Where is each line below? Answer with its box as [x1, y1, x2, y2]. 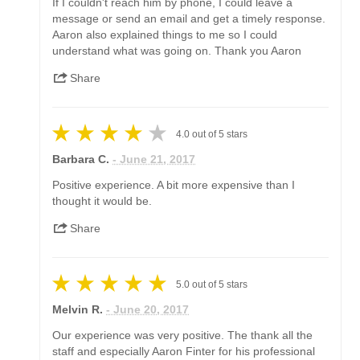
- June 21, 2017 [112, 152, 196, 166]
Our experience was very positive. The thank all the [52, 328, 313, 342]
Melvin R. [52, 302, 104, 316]
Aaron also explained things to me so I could [52, 27, 278, 41]
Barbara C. [52, 152, 110, 166]
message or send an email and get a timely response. [52, 11, 326, 25]
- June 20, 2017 [106, 302, 190, 316]
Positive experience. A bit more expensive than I [52, 178, 296, 191]
